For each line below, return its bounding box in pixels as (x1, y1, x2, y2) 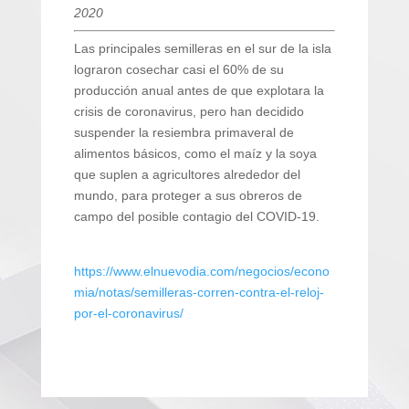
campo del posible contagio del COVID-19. (73, 209, 320, 224)
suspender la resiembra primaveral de (73, 125, 294, 140)
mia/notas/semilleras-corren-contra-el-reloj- (73, 285, 324, 299)
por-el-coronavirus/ (73, 306, 184, 320)
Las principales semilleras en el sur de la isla (73, 41, 331, 56)
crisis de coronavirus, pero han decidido (73, 104, 304, 119)
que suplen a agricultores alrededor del (73, 167, 300, 182)
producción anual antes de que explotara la (73, 83, 324, 98)
